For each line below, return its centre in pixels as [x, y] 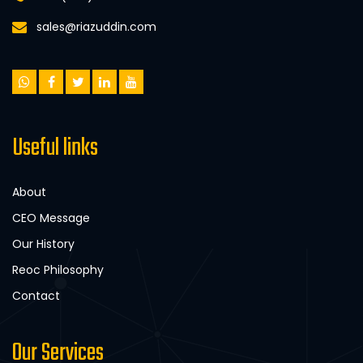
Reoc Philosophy [58, 269]
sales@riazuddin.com [96, 26]
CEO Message [51, 218]
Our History [43, 243]
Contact [36, 295]
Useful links [55, 148]
